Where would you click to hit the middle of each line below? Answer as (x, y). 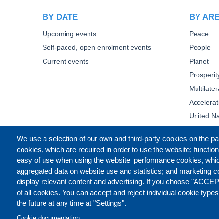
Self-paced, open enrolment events (97, 47)
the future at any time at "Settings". (71, 203)
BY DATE (60, 16)
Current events (66, 61)
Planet (199, 61)
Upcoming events (69, 34)
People (200, 47)
